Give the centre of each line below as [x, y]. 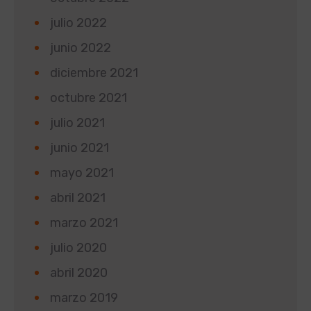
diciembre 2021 [94, 73]
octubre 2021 [89, 98]
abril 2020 [79, 272]
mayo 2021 [82, 173]
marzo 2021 [84, 222]
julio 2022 [78, 23]
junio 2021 [79, 148]
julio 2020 [78, 247]
